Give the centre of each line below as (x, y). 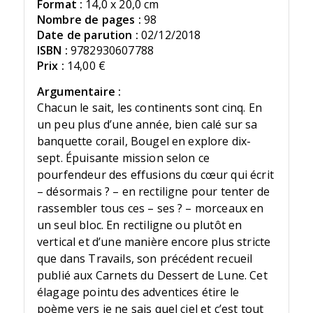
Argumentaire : (79, 92)
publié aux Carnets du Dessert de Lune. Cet (152, 276)
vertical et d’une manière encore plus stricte (154, 242)
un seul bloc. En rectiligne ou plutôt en (139, 225)
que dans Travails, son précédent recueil (145, 259)
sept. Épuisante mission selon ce (123, 158)
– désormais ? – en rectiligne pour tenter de (153, 192)
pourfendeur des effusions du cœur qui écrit (155, 175)
